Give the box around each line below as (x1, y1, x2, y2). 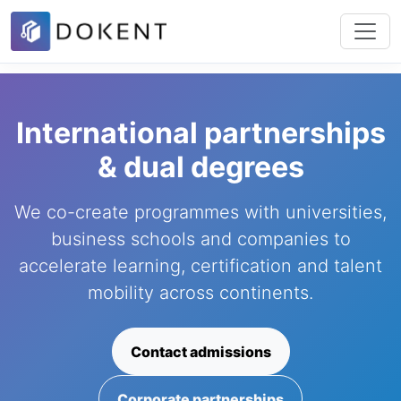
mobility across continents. (88, 282, 313, 303)
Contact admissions (130, 342, 271, 361)
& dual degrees (97, 149, 304, 184)
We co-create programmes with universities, (14, 201, 387, 223)
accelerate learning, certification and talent (19, 255, 382, 277)
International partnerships (15, 115, 386, 150)
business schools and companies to (50, 228, 351, 250)
